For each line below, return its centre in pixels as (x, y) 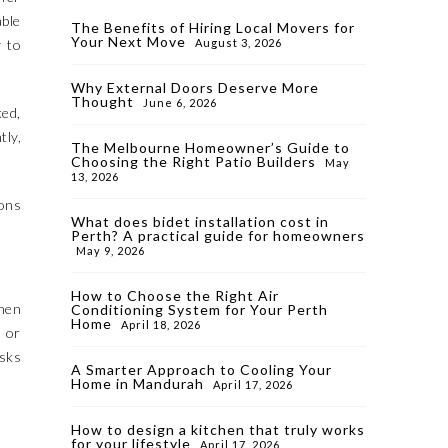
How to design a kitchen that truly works (218, 429)
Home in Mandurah (137, 383)
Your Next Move (128, 41)
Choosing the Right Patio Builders (193, 161)
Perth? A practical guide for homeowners (218, 235)
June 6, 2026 (180, 102)
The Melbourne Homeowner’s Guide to (210, 147)
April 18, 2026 (161, 324)
